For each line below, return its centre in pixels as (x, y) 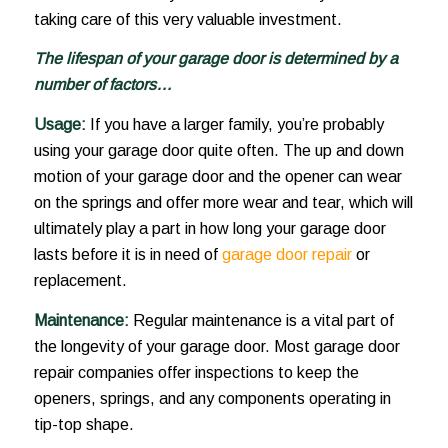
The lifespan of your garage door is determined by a (215, 59)
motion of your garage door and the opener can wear (217, 176)
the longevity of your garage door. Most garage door (216, 346)
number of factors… (102, 85)
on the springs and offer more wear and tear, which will (223, 202)
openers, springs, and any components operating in (212, 398)
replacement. (80, 280)
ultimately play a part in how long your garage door (209, 228)
